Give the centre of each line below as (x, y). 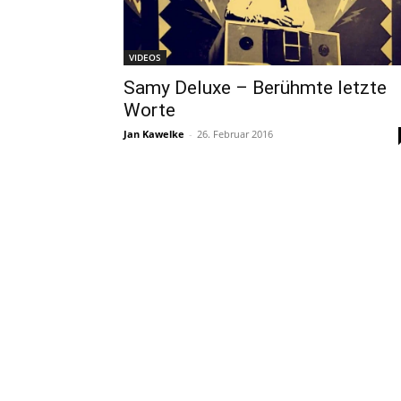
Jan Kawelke (154, 134)
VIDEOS (145, 58)
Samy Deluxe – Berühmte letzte (255, 88)
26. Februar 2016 (235, 134)
